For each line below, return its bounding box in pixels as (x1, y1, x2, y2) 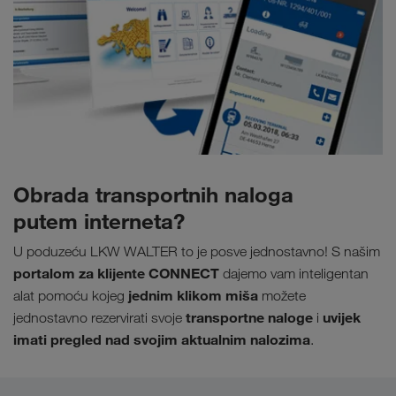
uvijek (323, 308, 361, 327)
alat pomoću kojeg (13, 287, 128, 305)
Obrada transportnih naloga (13, 181, 293, 209)
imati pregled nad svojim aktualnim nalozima (13, 331, 310, 349)
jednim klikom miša (128, 286, 258, 305)
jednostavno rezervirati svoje (13, 309, 182, 327)
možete (258, 287, 306, 305)
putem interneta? (13, 208, 185, 235)
